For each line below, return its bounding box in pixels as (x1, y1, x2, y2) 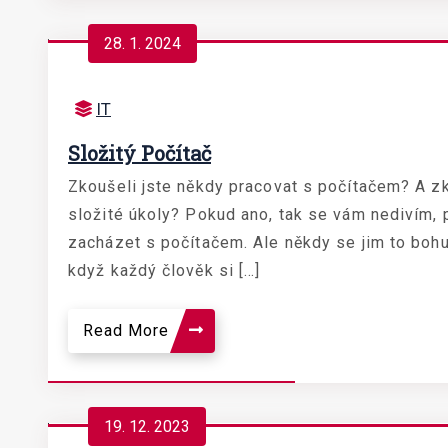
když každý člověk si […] (68, 261, 261, 281)
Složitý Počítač (68, 140, 211, 167)
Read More (83, 321, 174, 341)
